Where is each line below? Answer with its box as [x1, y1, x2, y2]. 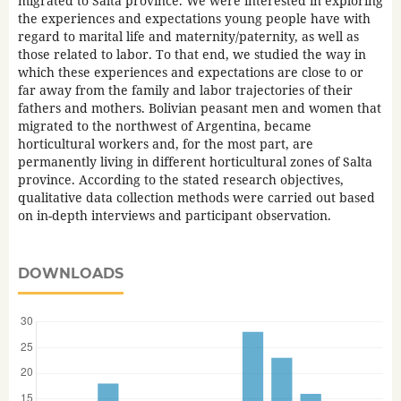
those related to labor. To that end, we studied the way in [17, 46, 366, 64]
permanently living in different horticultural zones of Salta [17, 153, 372, 171]
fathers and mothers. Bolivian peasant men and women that [17, 99, 381, 117]
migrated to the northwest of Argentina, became [17, 117, 311, 135]
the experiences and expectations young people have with [17, 10, 371, 28]
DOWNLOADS [17, 265, 124, 283]
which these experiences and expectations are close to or [17, 64, 363, 81]
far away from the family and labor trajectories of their [17, 81, 353, 99]
